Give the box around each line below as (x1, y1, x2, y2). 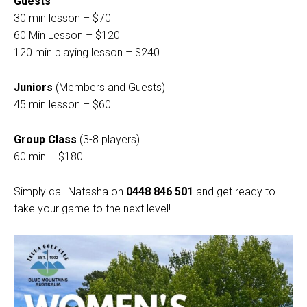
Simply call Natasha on (14, 184, 126, 198)
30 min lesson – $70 (14, 11, 111, 25)
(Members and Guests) (53, 80, 165, 94)
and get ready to (193, 184, 275, 198)
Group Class (14, 132, 77, 146)
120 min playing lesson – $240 (14, 45, 160, 59)
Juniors (14, 80, 53, 94)
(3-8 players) (77, 132, 140, 146)
